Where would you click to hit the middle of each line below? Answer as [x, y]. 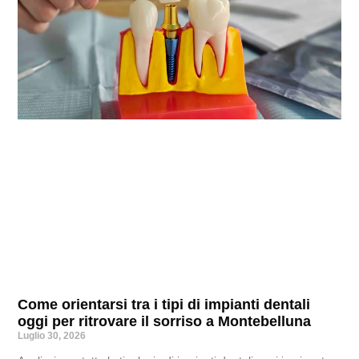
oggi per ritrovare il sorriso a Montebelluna [165, 322]
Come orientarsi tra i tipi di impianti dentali [164, 305]
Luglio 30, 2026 [52, 336]
